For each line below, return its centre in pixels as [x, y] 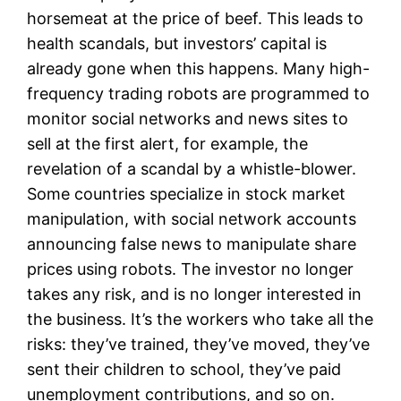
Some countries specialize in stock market [187, 193]
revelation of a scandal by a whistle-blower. [192, 168]
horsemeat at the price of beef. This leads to [196, 18]
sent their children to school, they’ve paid [184, 369]
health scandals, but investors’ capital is [177, 43]
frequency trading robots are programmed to [199, 93]
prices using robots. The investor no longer [191, 269]
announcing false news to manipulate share [192, 243]
